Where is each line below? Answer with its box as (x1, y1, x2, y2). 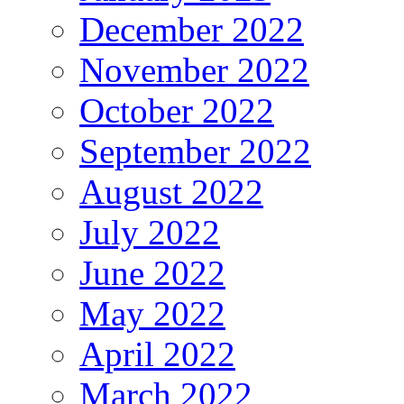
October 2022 (79, 90, 274, 130)
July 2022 (79, 212, 220, 252)
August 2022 (79, 171, 263, 211)
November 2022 (79, 50, 309, 89)
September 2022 (79, 131, 311, 170)
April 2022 (79, 334, 235, 373)
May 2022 (79, 293, 225, 333)
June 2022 (79, 252, 225, 292)
